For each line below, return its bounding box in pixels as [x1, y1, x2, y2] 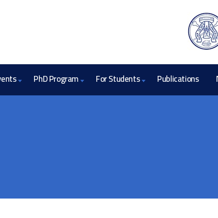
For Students [96, 71, 140, 87]
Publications [157, 71, 199, 87]
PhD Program [34, 71, 79, 87]
